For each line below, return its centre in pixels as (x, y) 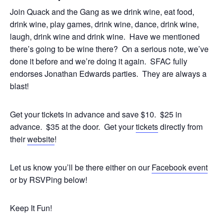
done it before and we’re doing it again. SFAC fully (99, 61)
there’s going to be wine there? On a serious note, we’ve (109, 49)
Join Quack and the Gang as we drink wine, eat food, (102, 12)
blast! (19, 86)
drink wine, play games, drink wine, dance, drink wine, (104, 24)
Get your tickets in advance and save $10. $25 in (96, 114)
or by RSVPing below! (49, 180)
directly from (180, 127)
